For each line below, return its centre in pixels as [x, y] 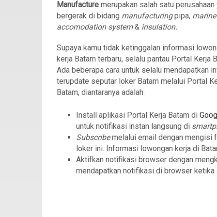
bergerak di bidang [89, 16]
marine [204, 16]
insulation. [159, 27]
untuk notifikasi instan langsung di [134, 126]
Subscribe [94, 137]
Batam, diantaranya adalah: [101, 92]
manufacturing [147, 16]
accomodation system [95, 27]
